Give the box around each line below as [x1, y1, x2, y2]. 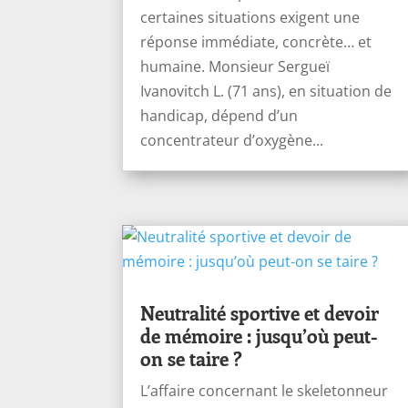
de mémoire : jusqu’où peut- [140, 321, 379, 348]
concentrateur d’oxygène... [140, 129, 324, 150]
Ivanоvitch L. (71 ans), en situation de [140, 80, 393, 101]
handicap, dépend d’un [140, 105, 299, 126]
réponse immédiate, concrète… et [140, 31, 372, 52]
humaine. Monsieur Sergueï [140, 56, 331, 76]
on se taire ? [140, 344, 243, 371]
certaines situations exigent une [140, 6, 361, 27]
